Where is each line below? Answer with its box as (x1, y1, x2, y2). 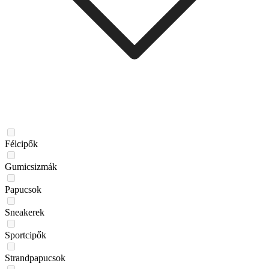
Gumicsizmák (5, 161, 57, 172)
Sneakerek (5, 207, 44, 217)
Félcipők (5, 138, 38, 149)
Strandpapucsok (5, 252, 65, 263)
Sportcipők (5, 229, 46, 240)
